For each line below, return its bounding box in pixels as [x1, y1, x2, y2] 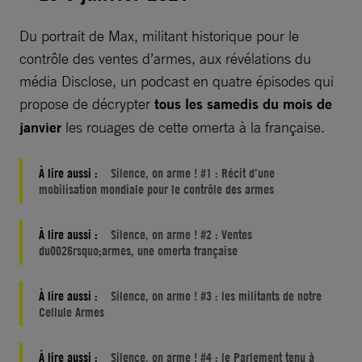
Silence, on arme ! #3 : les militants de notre [111, 287, 322, 304]
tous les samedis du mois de [150, 94, 332, 113]
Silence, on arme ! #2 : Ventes [111, 225, 252, 242]
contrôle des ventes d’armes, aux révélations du [19, 48, 311, 67]
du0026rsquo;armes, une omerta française [39, 242, 238, 259]
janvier [19, 117, 65, 137]
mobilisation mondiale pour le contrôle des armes [39, 180, 274, 197]
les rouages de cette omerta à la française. [65, 117, 325, 136]
